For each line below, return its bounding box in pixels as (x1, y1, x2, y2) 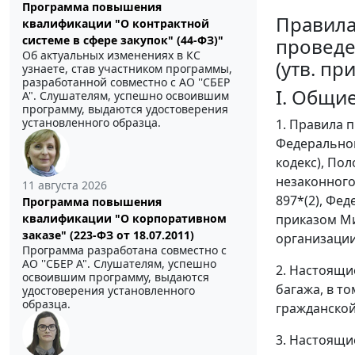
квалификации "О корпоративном (22, 211, 227, 227)
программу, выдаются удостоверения (22, 101, 228, 117)
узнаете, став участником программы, (22, 61, 232, 77)
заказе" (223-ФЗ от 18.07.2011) (22, 227, 194, 243)
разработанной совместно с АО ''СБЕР (22, 74, 230, 90)
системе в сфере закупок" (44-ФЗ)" (22, 32, 223, 48)
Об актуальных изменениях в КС (22, 48, 200, 63)
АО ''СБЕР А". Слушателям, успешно (22, 256, 216, 272)
